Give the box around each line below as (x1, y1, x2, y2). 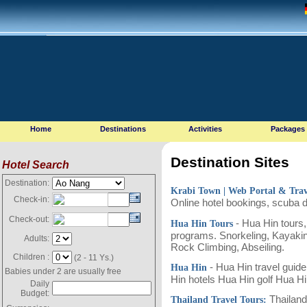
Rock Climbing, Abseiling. (171, 241, 290, 253)
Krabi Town (171, 185, 223, 196)
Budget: (21, 288, 49, 298)
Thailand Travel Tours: (171, 294, 267, 305)
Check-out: (9, 214, 49, 224)
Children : (13, 252, 49, 262)
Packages (271, 125, 305, 133)
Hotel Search (2, 159, 69, 171)
